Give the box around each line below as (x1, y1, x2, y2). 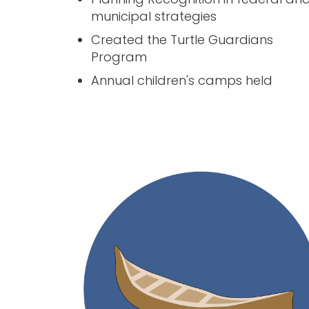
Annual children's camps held (90, 71, 272, 89)
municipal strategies (90, 7, 217, 25)
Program (90, 48, 147, 66)
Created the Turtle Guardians (90, 30, 273, 48)
